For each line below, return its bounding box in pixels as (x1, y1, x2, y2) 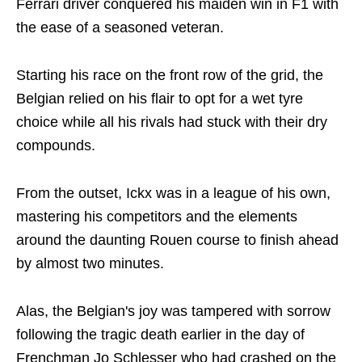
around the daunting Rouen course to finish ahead (16, 232, 339, 249)
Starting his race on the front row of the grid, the (16, 67, 323, 84)
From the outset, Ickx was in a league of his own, (16, 185, 330, 202)
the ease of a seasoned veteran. (16, 19, 224, 36)
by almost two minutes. (16, 255, 164, 272)
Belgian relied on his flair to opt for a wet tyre (16, 90, 303, 107)
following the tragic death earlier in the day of (16, 326, 305, 343)
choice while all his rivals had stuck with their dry (16, 114, 327, 131)
